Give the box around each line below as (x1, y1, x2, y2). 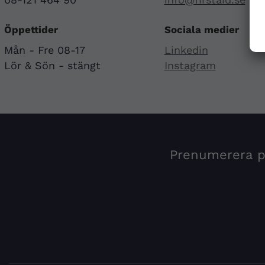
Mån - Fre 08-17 (4, 44, 85, 57)
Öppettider (4, 24, 58, 36)
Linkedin (164, 44, 208, 57)
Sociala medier (164, 24, 239, 36)
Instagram (164, 59, 216, 72)
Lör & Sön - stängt (4, 59, 101, 72)
